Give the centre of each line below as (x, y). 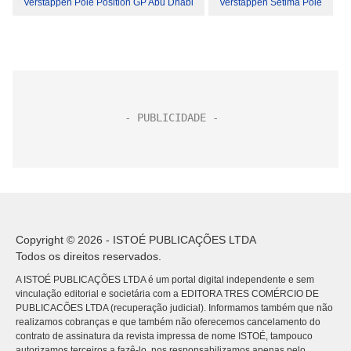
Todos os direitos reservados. (89, 257)
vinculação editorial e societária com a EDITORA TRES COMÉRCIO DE (167, 294)
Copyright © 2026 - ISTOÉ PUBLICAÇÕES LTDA (136, 240)
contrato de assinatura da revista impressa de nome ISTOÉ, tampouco (164, 337)
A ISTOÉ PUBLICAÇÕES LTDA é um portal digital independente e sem (165, 280)
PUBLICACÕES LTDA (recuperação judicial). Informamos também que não (174, 308)
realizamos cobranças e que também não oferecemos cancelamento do (168, 322)
